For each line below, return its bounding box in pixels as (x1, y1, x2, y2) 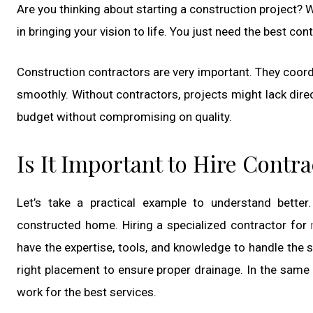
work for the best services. (17, 284, 156, 299)
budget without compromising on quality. (17, 109, 232, 124)
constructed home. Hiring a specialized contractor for (17, 217, 311, 232)
